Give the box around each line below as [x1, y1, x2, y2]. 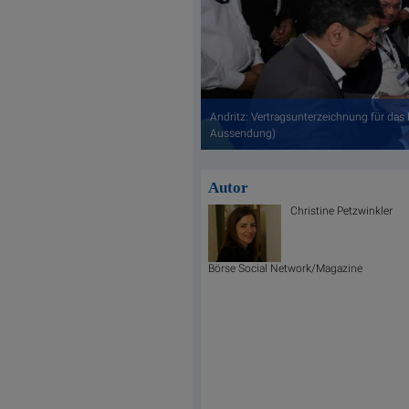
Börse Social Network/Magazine [207, 262, 362, 276]
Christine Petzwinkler [289, 204, 393, 218]
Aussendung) [209, 127, 276, 141]
